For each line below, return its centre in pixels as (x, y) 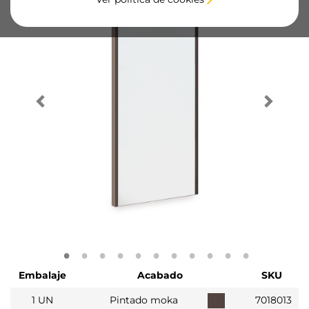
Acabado (160, 276)
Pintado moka (143, 300)
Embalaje (42, 276)
